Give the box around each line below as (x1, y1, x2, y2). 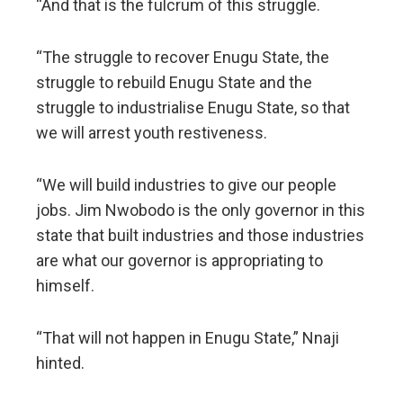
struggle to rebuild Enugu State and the (36, 73, 312, 93)
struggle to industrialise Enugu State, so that (36, 98, 350, 118)
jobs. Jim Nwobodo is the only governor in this (36, 201, 365, 220)
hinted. (36, 354, 85, 373)
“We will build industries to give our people (36, 175, 336, 195)
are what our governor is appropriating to (36, 251, 323, 271)
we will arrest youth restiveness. (36, 123, 267, 143)
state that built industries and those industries (36, 226, 364, 246)
